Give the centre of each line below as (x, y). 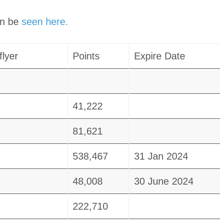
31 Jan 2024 (161, 156)
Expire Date (159, 56)
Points (86, 56)
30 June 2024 (164, 181)
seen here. (45, 22)
